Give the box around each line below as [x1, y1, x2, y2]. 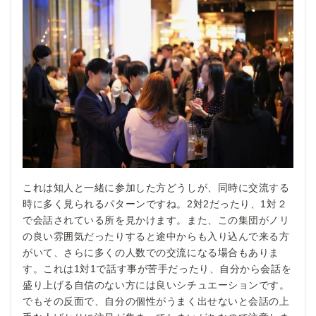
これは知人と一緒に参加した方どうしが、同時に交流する [23, 181, 290, 193]
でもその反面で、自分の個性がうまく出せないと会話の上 [23, 295, 290, 307]
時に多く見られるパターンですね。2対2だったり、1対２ [23, 197, 288, 209]
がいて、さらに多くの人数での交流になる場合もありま [23, 246, 279, 258]
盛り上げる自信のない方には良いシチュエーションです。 [23, 279, 290, 291]
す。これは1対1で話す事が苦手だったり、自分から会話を [23, 262, 292, 274]
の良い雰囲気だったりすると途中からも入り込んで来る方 [23, 230, 290, 242]
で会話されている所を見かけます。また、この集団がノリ [23, 214, 290, 226]
